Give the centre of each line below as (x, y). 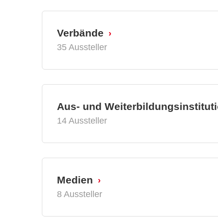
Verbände (80, 33)
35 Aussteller (82, 47)
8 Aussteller (80, 194)
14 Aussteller (82, 120)
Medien (75, 180)
